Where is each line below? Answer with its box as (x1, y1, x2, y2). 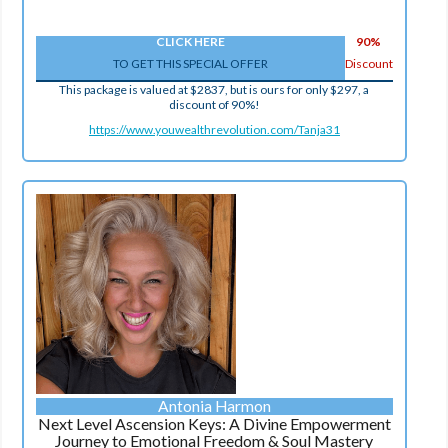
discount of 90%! (168, 96, 260, 112)
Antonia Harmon (157, 396, 271, 415)
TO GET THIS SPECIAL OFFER (112, 55, 268, 71)
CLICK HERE (155, 33, 225, 49)
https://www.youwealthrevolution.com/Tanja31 (88, 121, 340, 137)
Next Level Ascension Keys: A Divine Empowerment (37, 413, 391, 433)
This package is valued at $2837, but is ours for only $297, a (59, 81, 370, 97)
